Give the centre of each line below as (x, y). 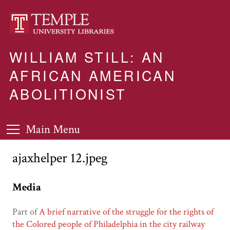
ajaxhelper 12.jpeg (60, 158)
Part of (26, 212)
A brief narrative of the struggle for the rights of (126, 212)
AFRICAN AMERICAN (93, 75)
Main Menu (53, 130)
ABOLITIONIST (68, 94)
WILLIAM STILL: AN (87, 57)
